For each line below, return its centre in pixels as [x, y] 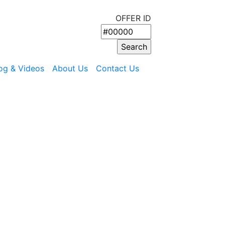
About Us [70, 68]
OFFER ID [133, 18]
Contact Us [118, 68]
